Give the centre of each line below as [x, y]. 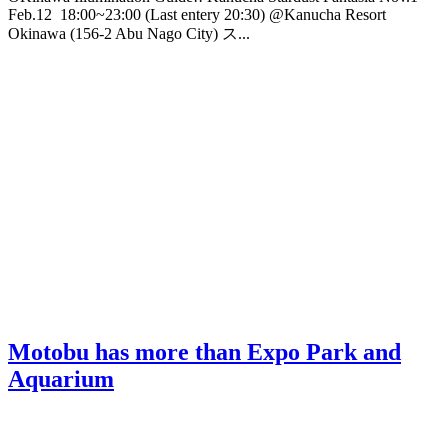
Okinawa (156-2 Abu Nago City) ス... [129, 33]
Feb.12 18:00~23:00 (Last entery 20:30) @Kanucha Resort [197, 14]
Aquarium [61, 378]
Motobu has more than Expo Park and [204, 351]
